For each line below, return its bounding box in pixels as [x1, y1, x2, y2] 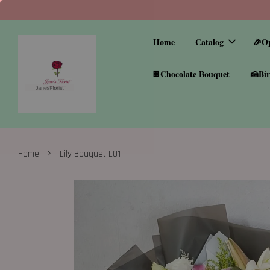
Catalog [195, 36, 224, 48]
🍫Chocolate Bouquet [151, 67, 230, 80]
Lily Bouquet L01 [60, 148, 121, 160]
